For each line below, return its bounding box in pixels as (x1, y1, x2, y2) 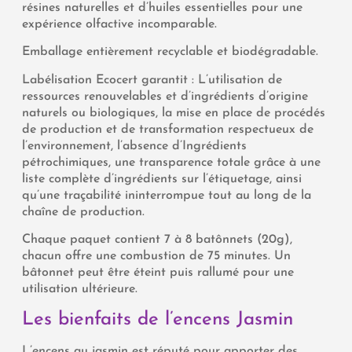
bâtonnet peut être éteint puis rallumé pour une (22, 266, 294, 279)
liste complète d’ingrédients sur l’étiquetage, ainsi (22, 172, 302, 185)
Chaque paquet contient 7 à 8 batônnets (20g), (22, 233, 292, 246)
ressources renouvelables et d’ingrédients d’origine (22, 90, 308, 103)
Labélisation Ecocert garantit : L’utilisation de (22, 73, 282, 86)
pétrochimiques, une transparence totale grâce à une (22, 156, 321, 169)
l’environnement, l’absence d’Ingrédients (22, 139, 247, 152)
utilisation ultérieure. (22, 282, 137, 295)
